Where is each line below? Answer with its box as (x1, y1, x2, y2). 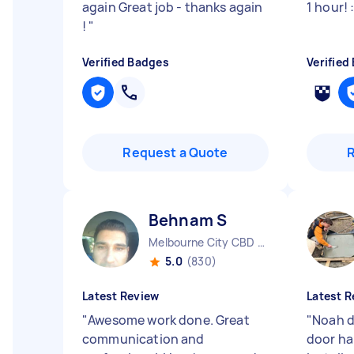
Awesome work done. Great (88, 311, 250, 329)
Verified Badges (82, 55, 169, 70)
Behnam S (149, 209, 228, 231)
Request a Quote (122, 144, 228, 161)
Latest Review (82, 288, 160, 303)
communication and (82, 330, 205, 348)
